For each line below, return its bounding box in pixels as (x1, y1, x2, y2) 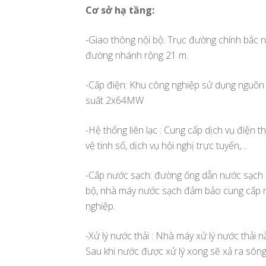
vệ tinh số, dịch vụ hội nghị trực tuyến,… (85, 138, 248, 152)
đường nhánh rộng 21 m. (85, 48, 188, 62)
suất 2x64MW (85, 93, 144, 107)
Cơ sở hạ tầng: (85, 3, 154, 17)
